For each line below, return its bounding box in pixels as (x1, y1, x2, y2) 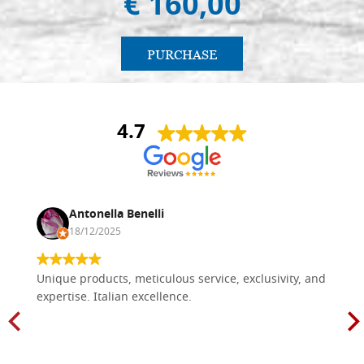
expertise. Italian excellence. (37, 288, 192, 307)
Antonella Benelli (69, 205, 164, 224)
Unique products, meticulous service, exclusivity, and (37, 270, 326, 289)
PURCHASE (147, 45, 217, 63)
